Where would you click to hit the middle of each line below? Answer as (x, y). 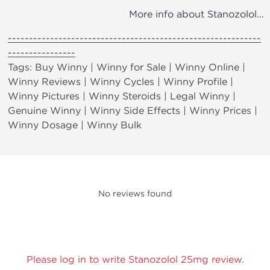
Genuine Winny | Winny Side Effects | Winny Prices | (133, 111)
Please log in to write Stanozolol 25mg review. (135, 259)
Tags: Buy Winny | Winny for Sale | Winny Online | (127, 67)
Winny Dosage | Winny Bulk (75, 125)
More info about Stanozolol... (196, 14)
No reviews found (135, 194)
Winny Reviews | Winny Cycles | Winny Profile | (121, 82)
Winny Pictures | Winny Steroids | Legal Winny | (122, 96)
